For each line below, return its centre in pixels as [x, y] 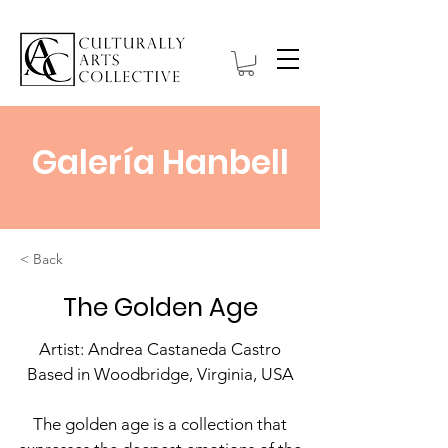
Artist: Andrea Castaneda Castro [160, 349]
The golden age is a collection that [160, 424]
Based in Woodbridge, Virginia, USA [160, 374]
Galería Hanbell [160, 163]
